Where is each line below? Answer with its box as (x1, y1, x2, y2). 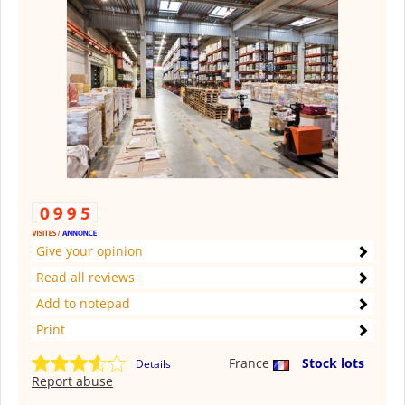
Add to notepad (36, 295, 130, 313)
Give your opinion (36, 242, 143, 260)
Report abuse (32, 372, 113, 391)
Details (136, 356, 171, 372)
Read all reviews (36, 268, 135, 287)
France (229, 354, 273, 372)
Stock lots (302, 354, 364, 372)
